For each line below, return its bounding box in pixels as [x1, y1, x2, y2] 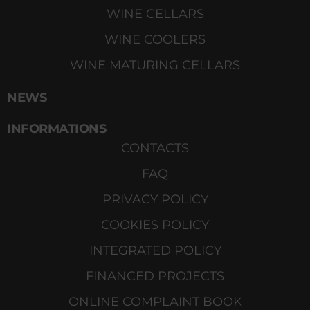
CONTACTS [121, 140, 189, 156]
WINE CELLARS [106, 6, 204, 21]
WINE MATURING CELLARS [70, 57, 240, 73]
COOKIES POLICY [101, 217, 209, 232]
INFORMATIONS [7, 120, 106, 136]
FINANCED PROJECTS [86, 268, 224, 284]
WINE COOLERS [104, 31, 206, 47]
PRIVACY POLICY [102, 191, 208, 207]
